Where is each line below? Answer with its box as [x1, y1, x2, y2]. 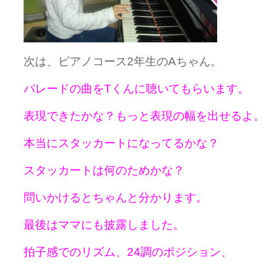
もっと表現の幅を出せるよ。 [116, 109, 265, 122]
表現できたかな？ [24, 109, 116, 122]
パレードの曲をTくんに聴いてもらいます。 [24, 82, 249, 95]
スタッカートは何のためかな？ [24, 164, 184, 177]
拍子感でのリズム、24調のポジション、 [24, 246, 232, 258]
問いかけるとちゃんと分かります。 [24, 191, 207, 204]
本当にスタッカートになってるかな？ [24, 137, 219, 149]
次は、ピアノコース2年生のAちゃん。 [24, 55, 222, 68]
